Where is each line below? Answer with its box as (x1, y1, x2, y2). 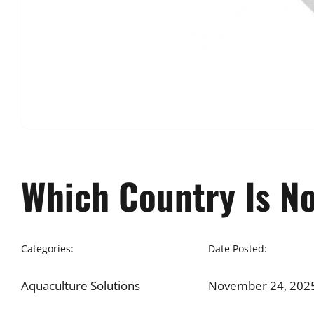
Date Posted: (207, 242, 267, 255)
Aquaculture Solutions (20, 278, 140, 294)
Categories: (20, 242, 74, 255)
